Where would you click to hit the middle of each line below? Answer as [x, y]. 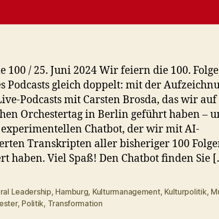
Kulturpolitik [186, 192]
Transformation [75, 203]
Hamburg [72, 192]
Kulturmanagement [126, 192]
